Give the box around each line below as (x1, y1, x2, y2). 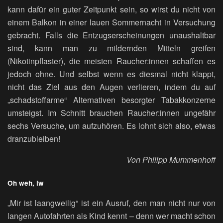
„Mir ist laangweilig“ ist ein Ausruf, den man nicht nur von (7, 197, 216, 209)
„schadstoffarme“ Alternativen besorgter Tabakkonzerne (7, 94, 216, 106)
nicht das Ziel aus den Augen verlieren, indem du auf (7, 81, 216, 93)
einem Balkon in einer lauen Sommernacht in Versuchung (7, 16, 216, 28)
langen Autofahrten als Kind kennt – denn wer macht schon (7, 210, 216, 222)
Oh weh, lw (7, 178, 44, 188)
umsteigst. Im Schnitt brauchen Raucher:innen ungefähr (7, 107, 216, 118)
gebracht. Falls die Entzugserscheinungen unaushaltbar (7, 29, 216, 41)
